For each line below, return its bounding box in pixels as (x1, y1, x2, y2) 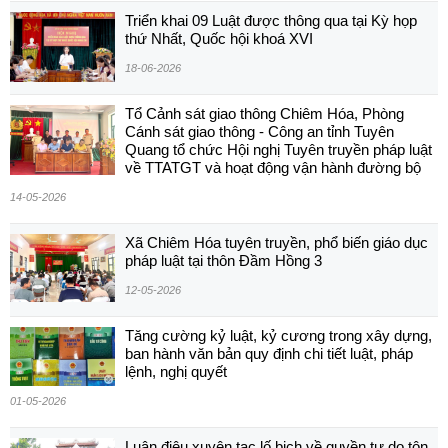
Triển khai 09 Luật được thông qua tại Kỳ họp (125, 11, 417, 29)
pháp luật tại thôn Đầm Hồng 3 (125, 251, 322, 269)
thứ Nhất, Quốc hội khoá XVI (125, 29, 313, 47)
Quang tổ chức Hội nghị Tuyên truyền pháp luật (125, 140, 432, 158)
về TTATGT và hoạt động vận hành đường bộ (125, 158, 421, 176)
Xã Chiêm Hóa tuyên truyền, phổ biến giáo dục (125, 233, 428, 251)
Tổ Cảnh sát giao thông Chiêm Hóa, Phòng (125, 104, 404, 122)
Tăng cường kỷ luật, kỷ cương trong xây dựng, (125, 326, 432, 344)
